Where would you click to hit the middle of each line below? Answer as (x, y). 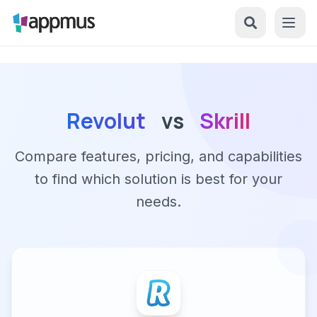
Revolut (106, 121)
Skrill (225, 121)
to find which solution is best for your (158, 179)
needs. (158, 202)
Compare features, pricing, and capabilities (158, 156)
